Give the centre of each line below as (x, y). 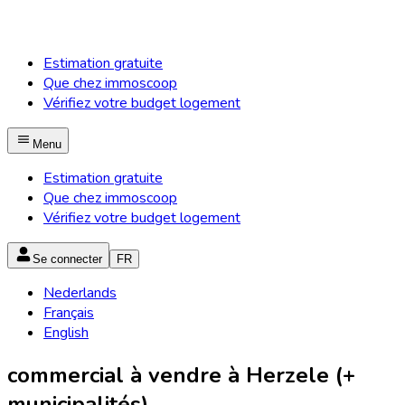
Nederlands (80, 293)
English (66, 333)
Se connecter (67, 259)
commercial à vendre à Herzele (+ (181, 375)
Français (69, 313)
